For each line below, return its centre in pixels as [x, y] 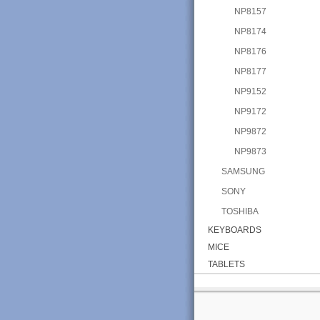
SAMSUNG [243, 171]
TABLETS [226, 264]
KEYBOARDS [234, 230]
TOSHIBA [240, 211]
